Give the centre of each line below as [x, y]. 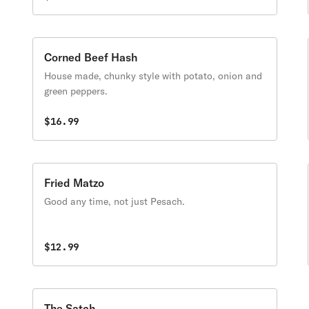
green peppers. [76, 91]
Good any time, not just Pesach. [115, 201]
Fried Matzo [74, 183]
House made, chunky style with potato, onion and [153, 76]
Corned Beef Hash [91, 57]
